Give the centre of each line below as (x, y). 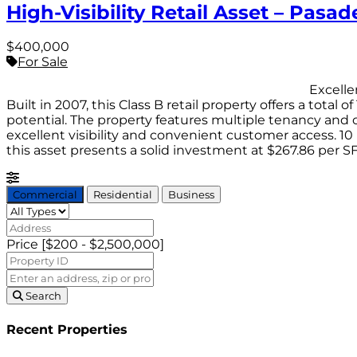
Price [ (26, 245)
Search (43, 296)
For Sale (43, 62)
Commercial (45, 195)
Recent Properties (67, 329)
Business (191, 195)
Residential (123, 195)
